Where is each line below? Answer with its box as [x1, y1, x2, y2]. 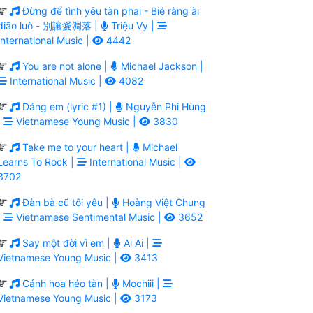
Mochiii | [119, 277, 163, 289]
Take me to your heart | [20, 140, 132, 153]
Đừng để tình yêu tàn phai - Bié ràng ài [20, 4, 199, 17]
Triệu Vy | [108, 19, 157, 31]
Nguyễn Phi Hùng [123, 100, 206, 112]
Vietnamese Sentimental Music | [13, 210, 164, 223]
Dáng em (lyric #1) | [20, 100, 115, 112]
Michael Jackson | [118, 59, 203, 72]
